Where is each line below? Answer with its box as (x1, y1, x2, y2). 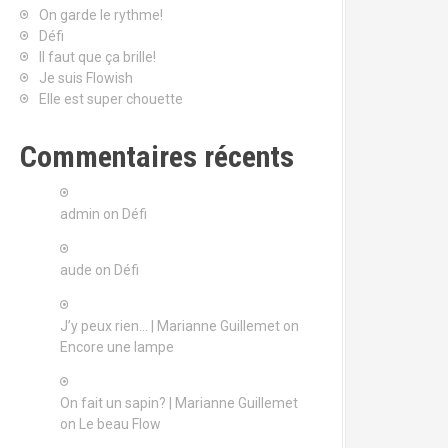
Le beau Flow (79, 416, 161, 432)
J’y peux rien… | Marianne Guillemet (60, 318, 280, 334)
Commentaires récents (20, 139, 294, 174)
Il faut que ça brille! (39, 49, 156, 65)
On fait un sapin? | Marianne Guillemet (60, 395, 298, 411)
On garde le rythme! (39, 7, 163, 23)
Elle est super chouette (39, 91, 183, 107)
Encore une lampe (60, 339, 174, 355)
